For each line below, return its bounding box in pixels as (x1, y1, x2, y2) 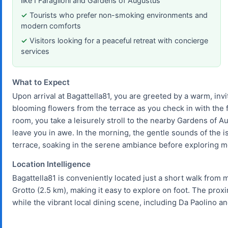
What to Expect (12, 77, 70, 87)
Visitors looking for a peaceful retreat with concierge (30, 36, 208, 45)
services (21, 46, 49, 55)
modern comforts (21, 21, 81, 30)
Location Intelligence (12, 159, 91, 169)
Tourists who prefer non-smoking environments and (30, 10, 208, 19)
